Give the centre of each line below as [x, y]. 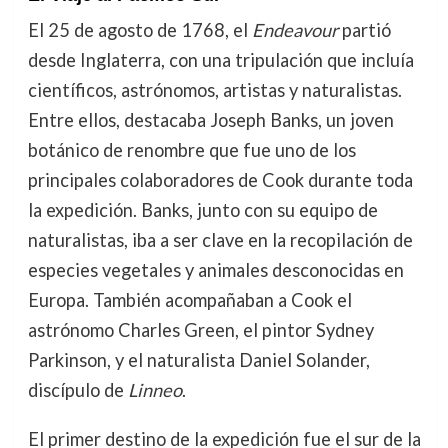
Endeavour [294, 30]
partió [364, 30]
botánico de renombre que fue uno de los [191, 150]
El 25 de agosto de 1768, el [139, 30]
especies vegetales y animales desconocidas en [215, 270]
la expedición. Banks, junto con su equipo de [202, 210]
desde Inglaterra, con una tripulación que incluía [220, 60]
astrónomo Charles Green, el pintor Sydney [200, 330]
